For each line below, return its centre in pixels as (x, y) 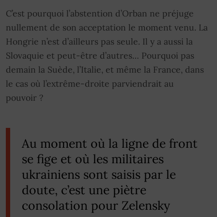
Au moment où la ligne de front (110, 143)
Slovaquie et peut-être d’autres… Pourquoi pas (100, 55)
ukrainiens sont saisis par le (99, 174)
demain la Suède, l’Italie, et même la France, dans (105, 69)
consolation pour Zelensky (96, 205)
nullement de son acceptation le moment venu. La (107, 27)
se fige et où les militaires (93, 159)
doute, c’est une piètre (84, 190)
